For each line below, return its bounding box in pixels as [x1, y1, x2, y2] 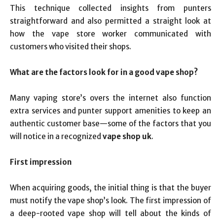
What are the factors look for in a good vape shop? [10, 68, 198, 77]
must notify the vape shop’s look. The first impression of [10, 196, 211, 205]
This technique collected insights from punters [10, 3, 211, 13]
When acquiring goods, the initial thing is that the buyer [10, 183, 211, 192]
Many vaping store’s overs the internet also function [10, 93, 211, 103]
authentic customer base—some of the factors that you [10, 119, 211, 128]
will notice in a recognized [10, 132, 103, 141]
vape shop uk [103, 132, 151, 141]
